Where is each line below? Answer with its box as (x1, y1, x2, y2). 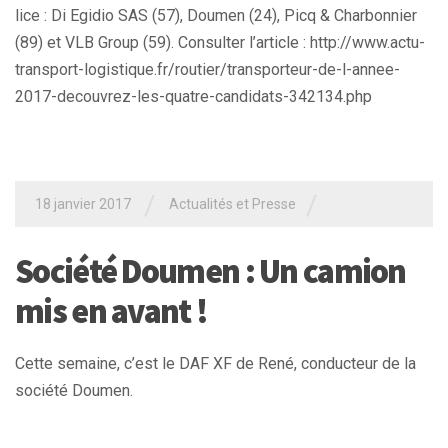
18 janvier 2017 (35, 196, 131, 213)
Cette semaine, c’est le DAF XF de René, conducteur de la (15, 354, 416, 374)
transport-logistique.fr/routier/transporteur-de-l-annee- (15, 60, 400, 80)
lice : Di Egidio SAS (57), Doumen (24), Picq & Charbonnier (15, 6, 417, 26)
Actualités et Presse (169, 196, 296, 213)
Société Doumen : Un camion (15, 250, 406, 293)
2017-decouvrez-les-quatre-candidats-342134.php (15, 87, 372, 107)
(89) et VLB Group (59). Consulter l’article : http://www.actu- (15, 33, 425, 53)
